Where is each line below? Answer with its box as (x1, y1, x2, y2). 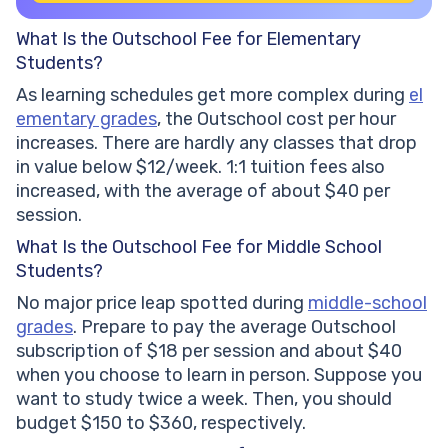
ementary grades (16, 107, 157, 130)
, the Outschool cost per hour (157, 107, 396, 130)
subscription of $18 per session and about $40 (16, 339, 402, 362)
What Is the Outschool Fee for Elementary (16, 27, 361, 50)
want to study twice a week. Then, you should (16, 387, 392, 410)
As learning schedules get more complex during (16, 83, 409, 106)
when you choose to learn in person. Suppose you (16, 363, 422, 386)
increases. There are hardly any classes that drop (16, 131, 417, 154)
